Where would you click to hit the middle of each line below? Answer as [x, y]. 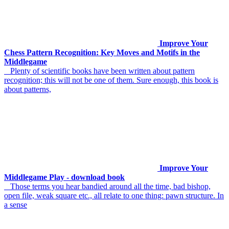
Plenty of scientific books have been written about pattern [99, 71]
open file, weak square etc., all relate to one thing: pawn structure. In [114, 196]
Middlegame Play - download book [64, 177]
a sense [16, 205]
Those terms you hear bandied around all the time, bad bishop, [107, 187]
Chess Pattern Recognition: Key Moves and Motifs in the [102, 53]
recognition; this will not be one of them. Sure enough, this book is [111, 80]
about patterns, [28, 89]
